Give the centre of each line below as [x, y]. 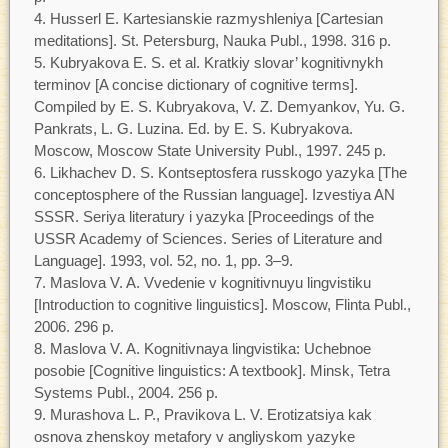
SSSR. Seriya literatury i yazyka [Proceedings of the [203, 217]
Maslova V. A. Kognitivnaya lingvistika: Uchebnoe [210, 349]
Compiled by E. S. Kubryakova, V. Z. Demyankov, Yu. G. [219, 107]
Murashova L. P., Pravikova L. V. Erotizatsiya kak [210, 415]
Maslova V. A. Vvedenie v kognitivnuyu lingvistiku [210, 283]
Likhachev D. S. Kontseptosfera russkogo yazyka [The [228, 173]
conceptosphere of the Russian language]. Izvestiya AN [214, 195]
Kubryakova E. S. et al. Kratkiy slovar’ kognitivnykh [216, 63]
